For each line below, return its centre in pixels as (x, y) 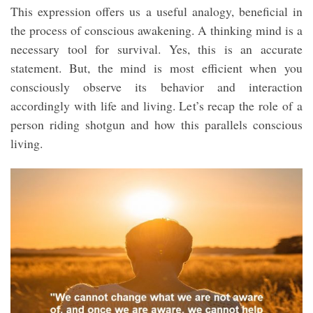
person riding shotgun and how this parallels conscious (156, 125)
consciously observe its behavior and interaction (156, 87)
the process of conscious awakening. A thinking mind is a (156, 30)
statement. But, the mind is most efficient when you (156, 68)
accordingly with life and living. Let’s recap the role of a (156, 106)
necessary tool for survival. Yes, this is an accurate (156, 49)
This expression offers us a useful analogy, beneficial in (156, 12)
